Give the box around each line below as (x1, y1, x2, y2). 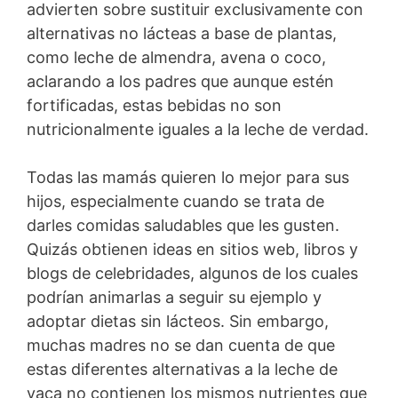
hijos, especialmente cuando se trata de (27, 191, 324, 211)
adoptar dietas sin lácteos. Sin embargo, (27, 311, 329, 330)
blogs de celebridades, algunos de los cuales (27, 263, 358, 283)
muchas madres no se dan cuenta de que (27, 335, 335, 354)
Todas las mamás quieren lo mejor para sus (27, 167, 349, 187)
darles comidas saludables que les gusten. (27, 215, 339, 235)
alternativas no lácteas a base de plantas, (27, 23, 337, 43)
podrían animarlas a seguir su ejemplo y (27, 287, 322, 306)
